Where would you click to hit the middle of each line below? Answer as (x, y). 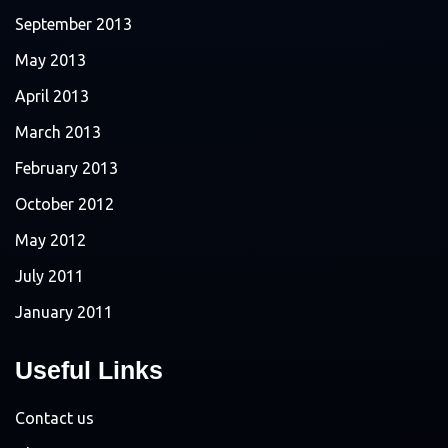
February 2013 (66, 167)
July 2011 (49, 275)
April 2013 (52, 95)
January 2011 (64, 311)
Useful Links (89, 369)
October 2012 (64, 203)
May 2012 (50, 239)
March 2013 (58, 131)
